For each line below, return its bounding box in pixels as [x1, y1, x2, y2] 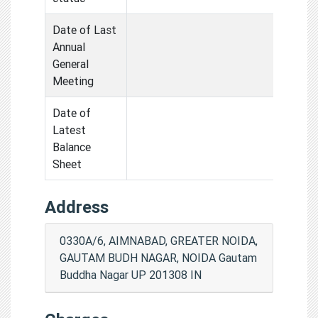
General [53, 56, 89, 71]
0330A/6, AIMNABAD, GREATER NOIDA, [60, 233, 258, 248]
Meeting [53, 73, 94, 88]
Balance [53, 139, 91, 154]
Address [45, 196, 109, 217]
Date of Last [53, 22, 116, 37]
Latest [53, 122, 86, 137]
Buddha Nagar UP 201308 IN [60, 267, 202, 282]
